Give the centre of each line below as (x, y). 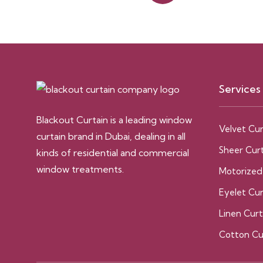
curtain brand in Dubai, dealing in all (111, 136)
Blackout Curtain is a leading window (114, 120)
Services (240, 89)
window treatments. (80, 169)
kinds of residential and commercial (113, 153)
